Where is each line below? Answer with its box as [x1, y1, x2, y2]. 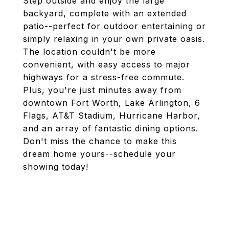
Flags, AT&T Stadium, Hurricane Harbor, [23, 110, 200, 121]
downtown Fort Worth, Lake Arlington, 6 [23, 98, 200, 108]
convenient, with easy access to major [23, 59, 190, 70]
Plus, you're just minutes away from [23, 85, 181, 95]
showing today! [23, 162, 88, 172]
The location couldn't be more [23, 47, 156, 57]
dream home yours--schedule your [23, 149, 176, 159]
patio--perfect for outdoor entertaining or [23, 21, 206, 31]
